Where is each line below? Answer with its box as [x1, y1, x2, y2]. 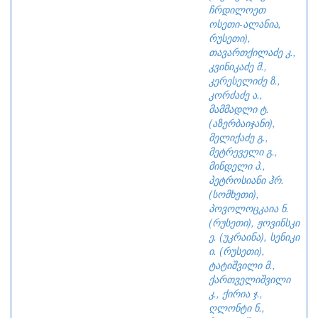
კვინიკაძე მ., [209, 59, 267, 73]
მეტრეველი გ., [209, 144, 278, 158]
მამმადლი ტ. [209, 102, 269, 116]
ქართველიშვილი [209, 272, 290, 286]
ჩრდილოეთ [209, 2, 265, 16]
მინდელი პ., [209, 158, 265, 172]
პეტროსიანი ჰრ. [209, 172, 284, 187]
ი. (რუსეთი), [209, 243, 265, 258]
